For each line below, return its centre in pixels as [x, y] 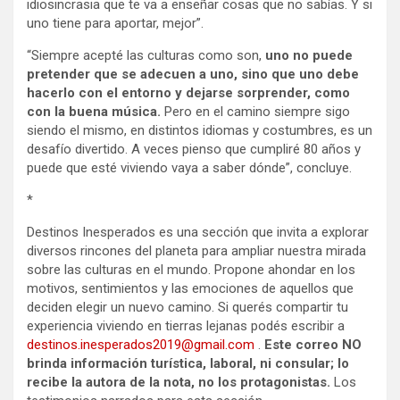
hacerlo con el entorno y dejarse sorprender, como [188, 93]
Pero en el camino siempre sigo [257, 112]
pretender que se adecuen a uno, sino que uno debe [193, 75]
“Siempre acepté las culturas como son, [146, 56]
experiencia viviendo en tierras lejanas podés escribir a [186, 326]
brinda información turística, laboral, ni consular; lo [188, 364]
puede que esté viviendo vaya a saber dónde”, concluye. [189, 168]
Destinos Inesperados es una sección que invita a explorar [198, 233]
